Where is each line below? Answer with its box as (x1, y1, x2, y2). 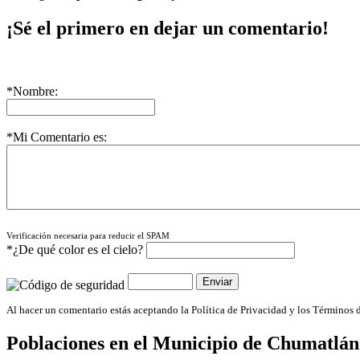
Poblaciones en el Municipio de (6, 332, 267, 354)
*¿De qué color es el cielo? (6, 242, 143, 256)
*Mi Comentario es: (6, 129, 107, 144)
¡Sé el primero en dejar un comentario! (6, 17, 329, 39)
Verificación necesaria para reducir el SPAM (6, 231, 170, 240)
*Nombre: (6, 84, 58, 98)
